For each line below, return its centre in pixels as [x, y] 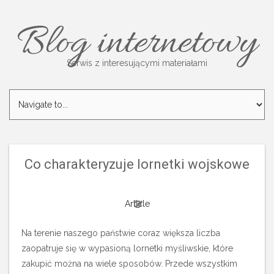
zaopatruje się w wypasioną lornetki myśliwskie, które [127, 248]
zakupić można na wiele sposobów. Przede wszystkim [129, 264]
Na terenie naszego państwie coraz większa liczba [121, 233]
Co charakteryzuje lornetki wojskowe [137, 164]
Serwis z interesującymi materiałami [137, 63]
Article [137, 204]
